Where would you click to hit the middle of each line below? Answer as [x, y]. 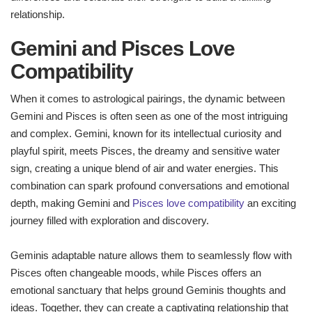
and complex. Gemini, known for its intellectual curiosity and [146, 134]
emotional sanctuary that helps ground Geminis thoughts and [148, 290]
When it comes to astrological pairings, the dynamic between [148, 99]
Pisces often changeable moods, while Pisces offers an [136, 273]
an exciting [270, 203]
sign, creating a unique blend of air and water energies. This [145, 169]
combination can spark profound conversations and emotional [150, 186]
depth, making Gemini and [71, 203]
